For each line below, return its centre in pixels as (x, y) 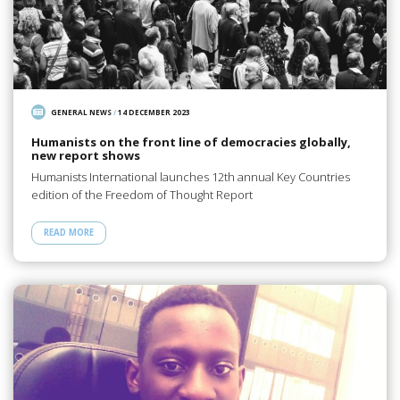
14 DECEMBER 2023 (154, 112)
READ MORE (68, 233)
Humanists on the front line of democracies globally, (191, 142)
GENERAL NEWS (82, 112)
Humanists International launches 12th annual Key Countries (190, 177)
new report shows (85, 155)
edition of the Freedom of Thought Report (142, 195)
